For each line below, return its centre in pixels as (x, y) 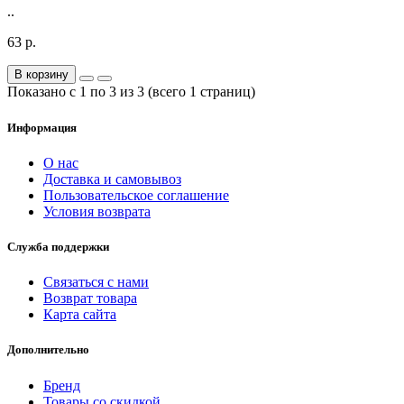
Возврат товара (90, 298)
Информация (42, 127)
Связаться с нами (96, 282)
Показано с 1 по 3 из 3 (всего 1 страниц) (131, 92)
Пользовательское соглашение (136, 195)
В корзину (41, 75)
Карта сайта (80, 315)
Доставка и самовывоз (112, 179)
